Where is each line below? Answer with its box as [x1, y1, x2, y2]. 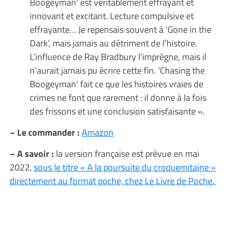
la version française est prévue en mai [53, 146, 199, 160]
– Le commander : [9, 125, 82, 139]
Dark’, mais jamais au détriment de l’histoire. [29, 35, 197, 50]
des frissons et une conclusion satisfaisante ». [29, 103, 207, 118]
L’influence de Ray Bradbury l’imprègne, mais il [29, 49, 206, 64]
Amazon [81, 125, 114, 139]
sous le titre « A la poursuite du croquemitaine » [33, 159, 216, 174]
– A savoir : [9, 146, 54, 160]
